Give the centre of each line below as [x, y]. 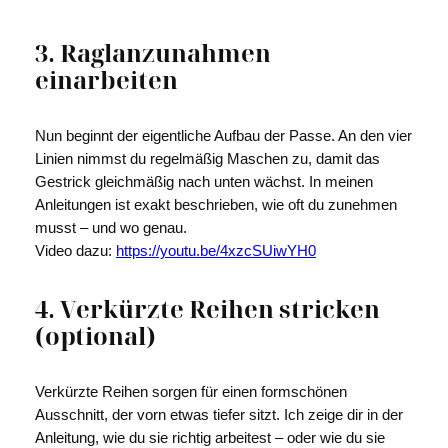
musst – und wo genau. [110, 228]
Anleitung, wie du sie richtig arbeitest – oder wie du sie [209, 437]
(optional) [95, 335]
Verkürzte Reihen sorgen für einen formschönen [190, 391]
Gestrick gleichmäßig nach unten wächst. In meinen [203, 182]
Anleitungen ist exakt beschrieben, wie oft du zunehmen [215, 205]
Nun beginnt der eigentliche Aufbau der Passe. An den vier [223, 136]
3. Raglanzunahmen [152, 53]
